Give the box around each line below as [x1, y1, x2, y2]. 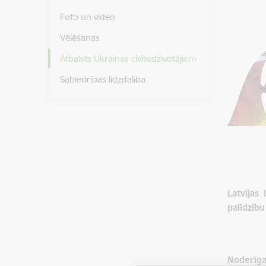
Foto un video [59, 11, 115, 23]
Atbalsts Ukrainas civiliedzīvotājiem [59, 52, 196, 64]
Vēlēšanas [59, 32, 100, 44]
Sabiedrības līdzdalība [59, 73, 145, 85]
